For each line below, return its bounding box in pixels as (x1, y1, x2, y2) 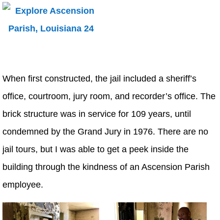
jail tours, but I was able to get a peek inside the (2, 144, 189, 155)
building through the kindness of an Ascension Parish (2, 162, 210, 172)
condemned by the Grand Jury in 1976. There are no (2, 127, 208, 137)
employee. (2, 180, 43, 190)
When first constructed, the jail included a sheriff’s (2, 74, 196, 84)
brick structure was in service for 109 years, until (2, 109, 191, 119)
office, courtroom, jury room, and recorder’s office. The (2, 91, 216, 102)
